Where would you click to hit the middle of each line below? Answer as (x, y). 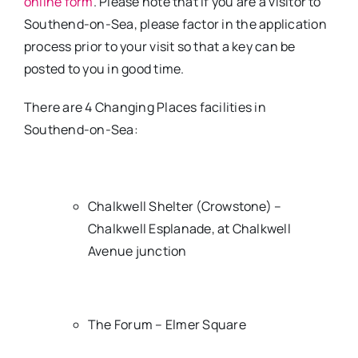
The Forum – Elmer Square (167, 324)
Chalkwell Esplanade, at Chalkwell (189, 229)
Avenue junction (137, 251)
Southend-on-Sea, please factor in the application (175, 24)
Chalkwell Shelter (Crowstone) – (185, 206)
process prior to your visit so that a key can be (159, 46)
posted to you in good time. (104, 69)
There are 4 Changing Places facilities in (145, 107)
